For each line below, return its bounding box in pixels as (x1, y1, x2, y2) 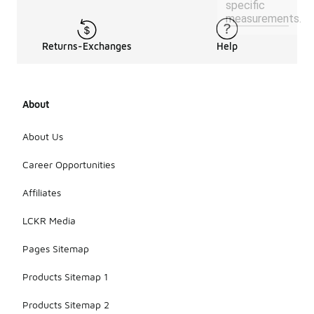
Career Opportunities (22, 158, 115, 170)
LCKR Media (22, 214, 76, 226)
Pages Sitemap (22, 242, 89, 254)
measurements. (226, 12, 301, 26)
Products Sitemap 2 (22, 298, 109, 310)
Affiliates (22, 186, 61, 198)
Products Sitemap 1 (22, 270, 108, 282)
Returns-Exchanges (42, 40, 132, 52)
